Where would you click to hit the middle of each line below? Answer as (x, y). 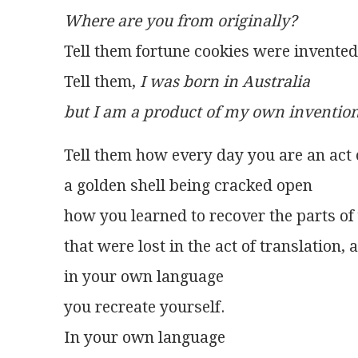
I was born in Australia (225, 82)
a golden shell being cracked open (188, 186)
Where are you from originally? (181, 22)
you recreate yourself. (144, 308)
